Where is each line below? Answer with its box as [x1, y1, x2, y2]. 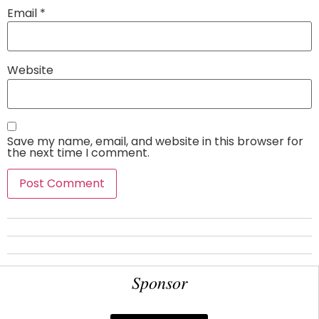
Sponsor [131, 271, 187, 294]
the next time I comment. [7, 144, 150, 161]
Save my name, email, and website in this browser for [7, 132, 303, 150]
